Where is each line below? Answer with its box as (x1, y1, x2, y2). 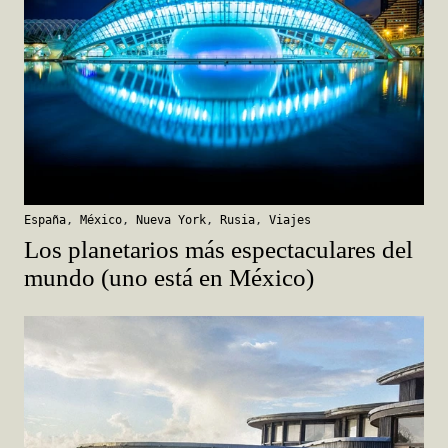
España (24, 212, 66, 227)
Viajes (269, 212, 311, 227)
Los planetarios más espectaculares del (24, 235, 413, 263)
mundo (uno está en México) (24, 263, 314, 291)
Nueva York (136, 212, 206, 227)
